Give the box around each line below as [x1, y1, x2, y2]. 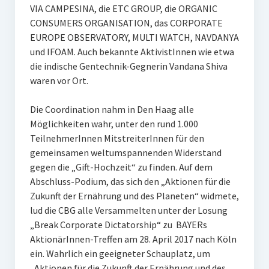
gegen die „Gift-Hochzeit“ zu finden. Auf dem [29, 161, 213, 173]
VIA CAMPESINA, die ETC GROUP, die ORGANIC [29, 2, 217, 14]
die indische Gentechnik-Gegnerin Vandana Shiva [29, 60, 228, 72]
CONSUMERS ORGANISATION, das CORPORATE [29, 17, 223, 29]
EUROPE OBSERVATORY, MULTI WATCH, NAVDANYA [29, 31, 239, 43]
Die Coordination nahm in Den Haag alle [29, 103, 194, 115]
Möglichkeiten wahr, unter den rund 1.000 [29, 118, 198, 130]
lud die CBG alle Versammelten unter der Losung [29, 204, 228, 216]
